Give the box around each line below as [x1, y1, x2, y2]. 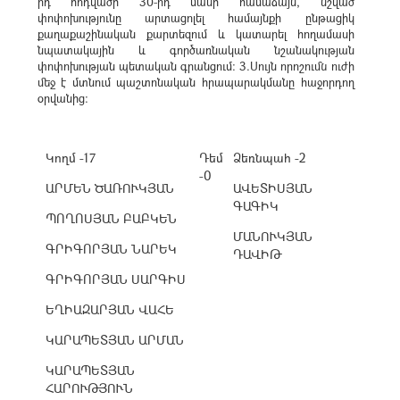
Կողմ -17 [45, 149, 96, 166]
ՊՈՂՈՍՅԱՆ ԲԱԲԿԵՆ [45, 210, 177, 227]
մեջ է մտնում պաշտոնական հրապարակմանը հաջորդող [37, 74, 354, 90]
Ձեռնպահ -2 [232, 149, 305, 166]
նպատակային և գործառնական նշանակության [37, 42, 354, 58]
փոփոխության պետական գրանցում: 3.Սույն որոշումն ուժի [37, 58, 354, 74]
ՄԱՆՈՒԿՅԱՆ [232, 228, 312, 245]
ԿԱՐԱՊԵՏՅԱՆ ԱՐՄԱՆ [45, 331, 184, 348]
